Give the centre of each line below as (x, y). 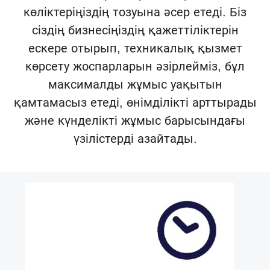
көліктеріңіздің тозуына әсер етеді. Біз (135, 12)
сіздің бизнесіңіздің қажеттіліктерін (135, 30)
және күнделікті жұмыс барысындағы (135, 120)
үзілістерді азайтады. (135, 138)
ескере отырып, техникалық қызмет (135, 48)
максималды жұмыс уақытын (135, 84)
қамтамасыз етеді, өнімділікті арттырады (135, 102)
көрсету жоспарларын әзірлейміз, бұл (135, 66)
